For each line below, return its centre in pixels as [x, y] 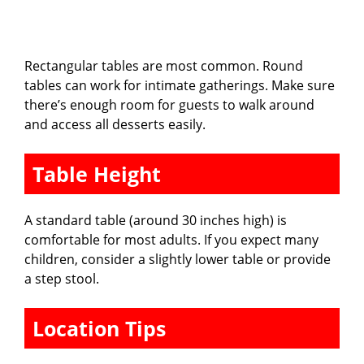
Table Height [97, 173]
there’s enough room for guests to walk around [169, 104]
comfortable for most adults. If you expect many [171, 239]
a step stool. [62, 278]
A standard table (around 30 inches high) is [156, 220]
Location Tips [99, 328]
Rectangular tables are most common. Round [164, 65]
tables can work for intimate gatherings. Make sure [180, 85]
